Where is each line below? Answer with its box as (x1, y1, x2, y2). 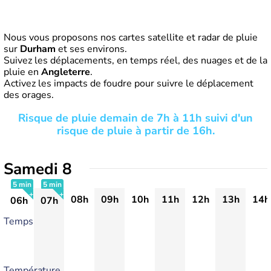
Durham (20, 42, 56, 56)
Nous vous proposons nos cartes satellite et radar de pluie (4, 31, 258, 44)
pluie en (4, 65, 41, 79)
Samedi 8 (4, 158, 72, 180)
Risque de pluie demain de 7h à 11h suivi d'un (18, 111, 253, 125)
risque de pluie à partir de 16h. (56, 123, 215, 138)
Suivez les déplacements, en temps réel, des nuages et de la (4, 54, 267, 67)
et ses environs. (56, 42, 127, 56)
